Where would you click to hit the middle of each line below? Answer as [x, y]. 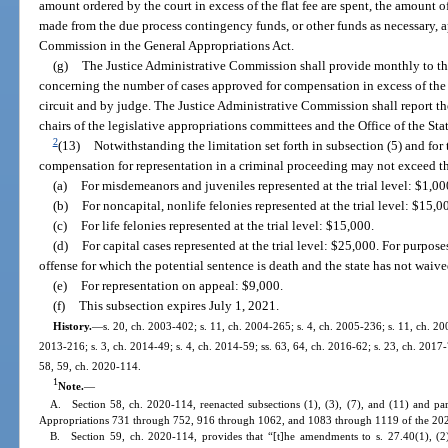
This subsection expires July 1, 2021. [178, 306]
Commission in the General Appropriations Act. [167, 46]
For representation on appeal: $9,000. [181, 286]
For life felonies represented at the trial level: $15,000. [227, 226]
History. [72, 326]
